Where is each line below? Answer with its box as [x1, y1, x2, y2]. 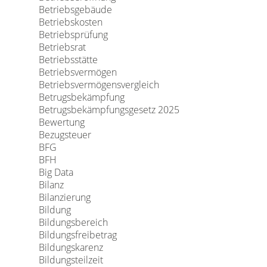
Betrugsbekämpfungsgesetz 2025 [38, 103, 179, 116]
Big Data [38, 166, 73, 179]
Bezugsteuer [38, 128, 91, 141]
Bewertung [38, 116, 85, 129]
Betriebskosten [38, 15, 103, 29]
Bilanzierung [38, 191, 91, 204]
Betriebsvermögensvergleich [38, 78, 159, 91]
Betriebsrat [38, 41, 86, 54]
